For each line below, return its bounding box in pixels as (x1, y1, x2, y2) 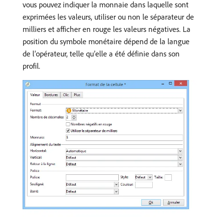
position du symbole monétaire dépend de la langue (23, 36, 190, 46)
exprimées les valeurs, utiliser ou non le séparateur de (23, 11, 194, 22)
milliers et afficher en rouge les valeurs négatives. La (23, 24, 191, 34)
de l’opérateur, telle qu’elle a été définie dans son (23, 48, 180, 58)
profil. (23, 60, 40, 71)
